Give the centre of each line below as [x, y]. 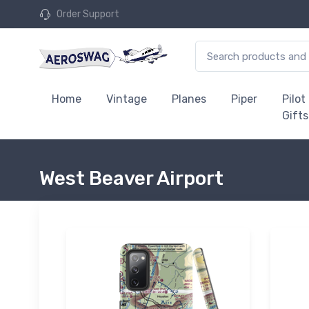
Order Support [88, 14]
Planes [189, 99]
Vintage [127, 99]
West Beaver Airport [131, 178]
